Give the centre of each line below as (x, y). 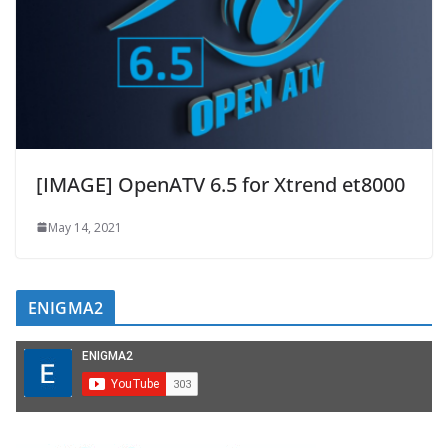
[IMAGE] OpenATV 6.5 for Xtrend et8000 (220, 184)
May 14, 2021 (85, 227)
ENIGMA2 (66, 307)
